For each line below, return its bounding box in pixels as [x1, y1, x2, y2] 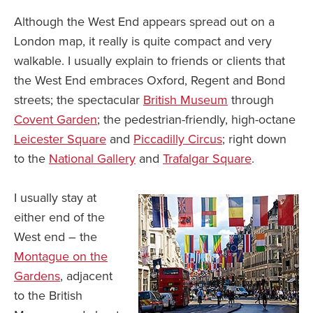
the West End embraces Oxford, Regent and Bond [14, 73, 285, 89]
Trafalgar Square [163, 151, 252, 167]
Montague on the [14, 249, 108, 265]
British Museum [143, 92, 228, 108]
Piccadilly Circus [133, 131, 222, 147]
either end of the [14, 210, 105, 226]
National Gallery [49, 151, 136, 167]
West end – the [14, 229, 97, 245]
